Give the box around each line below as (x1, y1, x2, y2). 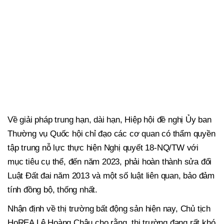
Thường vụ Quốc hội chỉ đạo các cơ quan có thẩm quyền (7, 129, 215, 139)
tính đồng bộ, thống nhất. (7, 185, 98, 195)
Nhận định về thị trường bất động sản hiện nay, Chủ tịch (7, 204, 210, 214)
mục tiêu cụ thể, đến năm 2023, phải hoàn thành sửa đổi (7, 157, 212, 167)
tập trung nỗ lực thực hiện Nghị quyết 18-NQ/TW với (7, 143, 198, 153)
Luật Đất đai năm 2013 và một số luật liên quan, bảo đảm (7, 171, 214, 181)
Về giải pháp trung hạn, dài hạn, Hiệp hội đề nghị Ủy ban (7, 115, 211, 125)
